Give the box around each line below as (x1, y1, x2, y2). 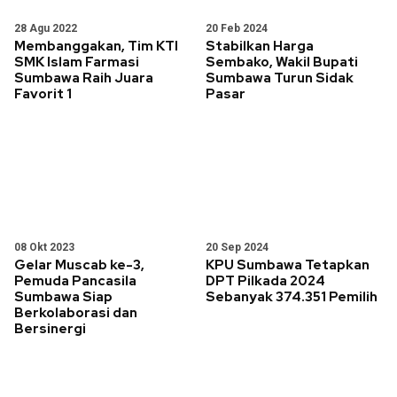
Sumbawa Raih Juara (14, 69, 153, 87)
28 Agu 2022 (14, 22, 77, 35)
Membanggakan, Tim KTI (14, 37, 178, 55)
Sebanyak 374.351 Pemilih (206, 288, 378, 306)
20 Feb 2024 (206, 22, 268, 35)
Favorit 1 (14, 85, 72, 103)
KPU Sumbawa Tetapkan (206, 256, 370, 274)
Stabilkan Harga (206, 37, 314, 55)
